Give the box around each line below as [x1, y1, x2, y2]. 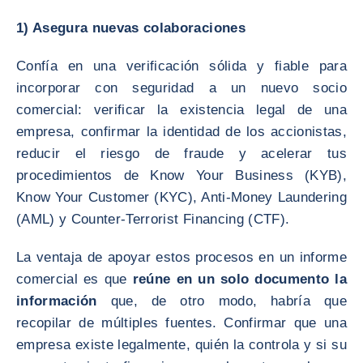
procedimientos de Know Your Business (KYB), [16, 168, 347, 183]
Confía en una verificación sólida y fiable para [16, 58, 347, 74]
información [16, 293, 97, 309]
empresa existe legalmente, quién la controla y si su [16, 337, 347, 352]
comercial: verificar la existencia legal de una [16, 102, 347, 117]
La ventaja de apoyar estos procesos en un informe [16, 250, 347, 265]
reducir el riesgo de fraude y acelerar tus [16, 146, 347, 161]
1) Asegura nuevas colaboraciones [16, 20, 246, 36]
